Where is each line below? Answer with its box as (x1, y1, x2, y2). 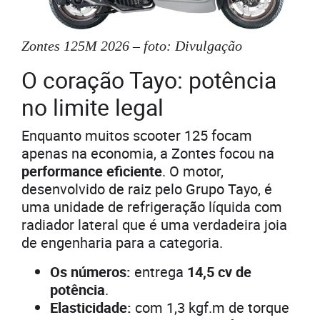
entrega (131, 262, 184, 282)
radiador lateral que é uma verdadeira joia (21, 215, 287, 235)
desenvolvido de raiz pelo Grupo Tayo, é (21, 179, 272, 199)
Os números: (50, 262, 131, 282)
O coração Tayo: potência (21, 64, 276, 96)
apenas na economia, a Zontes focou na (21, 144, 274, 164)
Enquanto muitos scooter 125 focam (21, 126, 252, 146)
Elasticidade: (50, 298, 131, 318)
